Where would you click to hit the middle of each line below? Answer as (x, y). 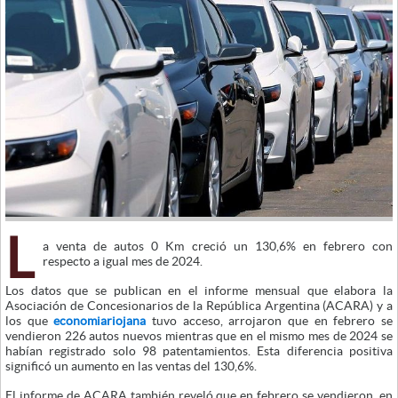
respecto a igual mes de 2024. (123, 261)
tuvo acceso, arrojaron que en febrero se (270, 320)
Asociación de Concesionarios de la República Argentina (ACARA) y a (199, 305)
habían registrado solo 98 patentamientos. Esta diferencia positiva (199, 350)
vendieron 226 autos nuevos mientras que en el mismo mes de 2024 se (199, 335)
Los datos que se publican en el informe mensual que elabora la (199, 290)
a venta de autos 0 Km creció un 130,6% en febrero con (218, 246)
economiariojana (100, 320)
